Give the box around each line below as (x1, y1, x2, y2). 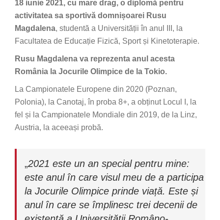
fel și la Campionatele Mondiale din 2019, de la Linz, (15, 110, 197, 119)
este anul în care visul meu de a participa (25, 172, 204, 183)
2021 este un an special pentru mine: (28, 158, 190, 169)
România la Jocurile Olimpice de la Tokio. (15, 67, 167, 76)
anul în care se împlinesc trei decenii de (25, 199, 197, 210)
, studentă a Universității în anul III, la (55, 24, 183, 32)
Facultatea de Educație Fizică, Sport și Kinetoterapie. (15, 37, 199, 45)
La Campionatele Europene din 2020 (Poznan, (15, 85, 177, 93)
